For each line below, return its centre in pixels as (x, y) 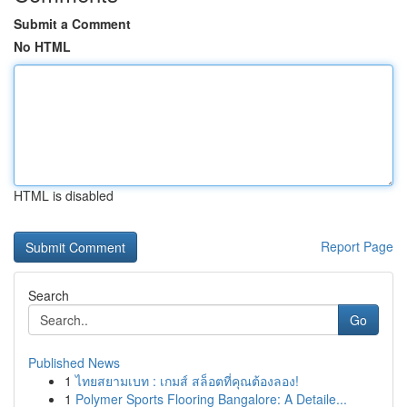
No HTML (42, 46)
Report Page (357, 246)
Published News (74, 362)
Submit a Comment (72, 24)
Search (49, 295)
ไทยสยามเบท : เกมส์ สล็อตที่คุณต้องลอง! (187, 381)
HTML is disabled (64, 195)
